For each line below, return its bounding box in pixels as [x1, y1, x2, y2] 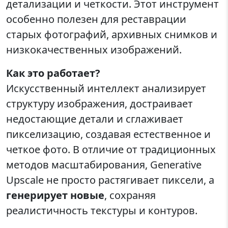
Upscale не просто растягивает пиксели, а [6, 173, 214, 187]
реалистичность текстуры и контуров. [6, 204, 197, 218]
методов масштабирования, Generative [6, 158, 202, 172]
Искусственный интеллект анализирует [6, 81, 206, 96]
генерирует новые [6, 188, 104, 203]
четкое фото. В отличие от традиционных [6, 142, 216, 157]
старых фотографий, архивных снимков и [6, 27, 217, 42]
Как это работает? [6, 66, 100, 80]
